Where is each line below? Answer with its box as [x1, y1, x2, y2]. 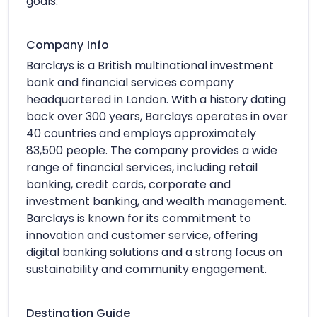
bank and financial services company [26, 74, 234, 91]
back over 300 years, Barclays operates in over [26, 108, 288, 125]
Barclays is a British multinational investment [26, 57, 274, 74]
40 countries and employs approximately [26, 125, 256, 142]
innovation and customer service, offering [26, 226, 258, 243]
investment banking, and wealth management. [26, 192, 287, 209]
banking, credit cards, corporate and [26, 175, 231, 192]
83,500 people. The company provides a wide [26, 142, 277, 158]
